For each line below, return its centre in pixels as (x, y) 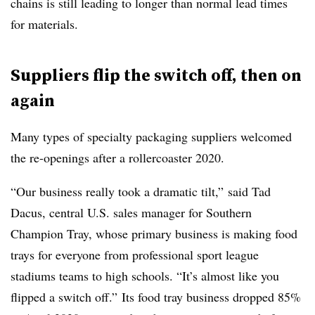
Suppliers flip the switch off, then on (156, 75)
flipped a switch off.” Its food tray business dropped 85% (156, 297)
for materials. (44, 24)
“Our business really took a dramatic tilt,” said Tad (141, 191)
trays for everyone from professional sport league (135, 255)
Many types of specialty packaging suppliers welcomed (151, 136)
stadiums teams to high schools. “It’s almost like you (145, 276)
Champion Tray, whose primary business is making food (154, 233)
